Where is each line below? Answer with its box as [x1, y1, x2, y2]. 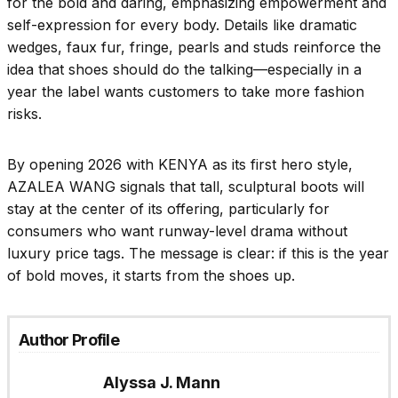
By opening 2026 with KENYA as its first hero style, [7, 155, 353, 174]
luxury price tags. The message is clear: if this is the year [7, 244, 389, 263]
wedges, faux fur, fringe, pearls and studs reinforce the [7, 38, 381, 57]
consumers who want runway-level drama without [7, 222, 347, 241]
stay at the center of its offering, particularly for [7, 200, 330, 219]
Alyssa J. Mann [103, 373, 220, 393]
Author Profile [19, 330, 119, 350]
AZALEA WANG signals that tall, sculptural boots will [7, 178, 364, 196]
